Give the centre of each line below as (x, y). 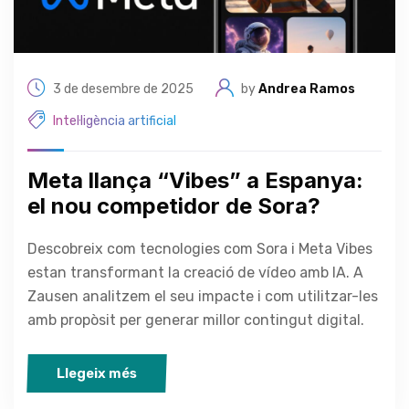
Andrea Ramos (307, 89)
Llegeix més (97, 374)
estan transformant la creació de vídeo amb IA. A (195, 273)
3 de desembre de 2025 (123, 89)
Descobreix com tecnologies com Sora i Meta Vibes (200, 249)
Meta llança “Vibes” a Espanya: (195, 181)
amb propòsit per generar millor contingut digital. (196, 320)
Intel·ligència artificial (115, 121)
